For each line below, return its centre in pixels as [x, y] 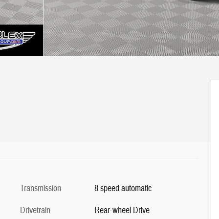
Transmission [41, 188]
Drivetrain [35, 210]
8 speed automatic [123, 188]
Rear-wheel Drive [122, 210]
